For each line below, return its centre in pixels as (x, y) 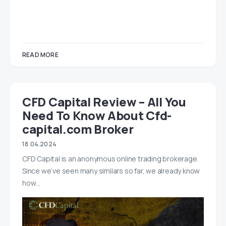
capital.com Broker (78, 129)
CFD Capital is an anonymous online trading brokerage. (110, 159)
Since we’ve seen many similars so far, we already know (111, 171)
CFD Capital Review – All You (104, 102)
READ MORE (40, 55)
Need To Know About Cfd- (97, 116)
